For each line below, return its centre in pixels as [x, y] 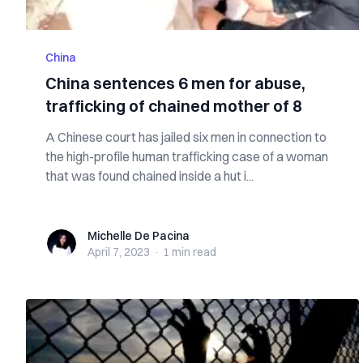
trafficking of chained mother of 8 [174, 106]
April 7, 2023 [119, 252]
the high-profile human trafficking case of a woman [187, 156]
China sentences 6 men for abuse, [175, 83]
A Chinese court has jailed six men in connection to [186, 137]
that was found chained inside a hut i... [149, 176]
